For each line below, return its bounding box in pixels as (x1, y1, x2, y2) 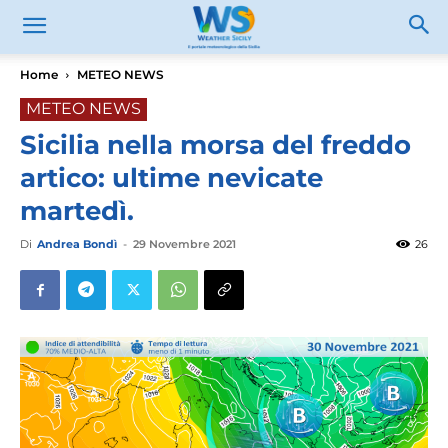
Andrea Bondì (37, 237, 117, 251)
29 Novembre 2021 (133, 237, 236, 251)
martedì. (20, 195, 134, 227)
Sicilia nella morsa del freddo (20, 129, 411, 161)
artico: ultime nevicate (20, 162, 323, 194)
